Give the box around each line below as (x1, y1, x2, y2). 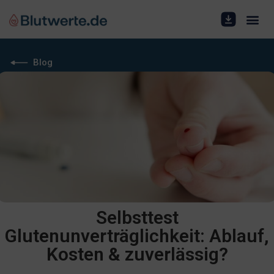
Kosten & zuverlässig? (46, 243, 228, 265)
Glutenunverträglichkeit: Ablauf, (5, 225, 269, 246)
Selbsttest (95, 207, 179, 228)
